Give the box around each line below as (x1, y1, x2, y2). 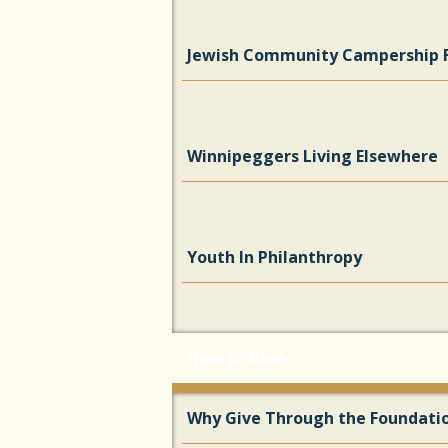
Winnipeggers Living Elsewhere (187, 145, 438, 167)
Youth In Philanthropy (187, 246, 362, 268)
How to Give (187, 347, 285, 369)
